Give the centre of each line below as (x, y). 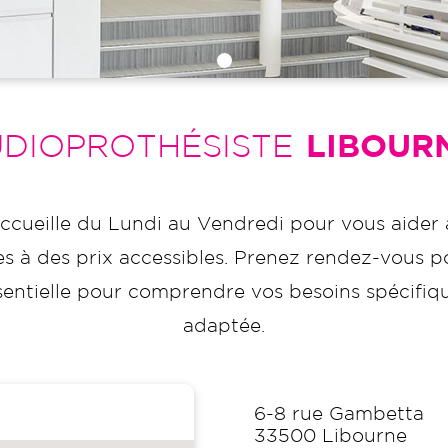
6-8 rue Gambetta (339, 414)
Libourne (364, 436)
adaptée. (224, 326)
